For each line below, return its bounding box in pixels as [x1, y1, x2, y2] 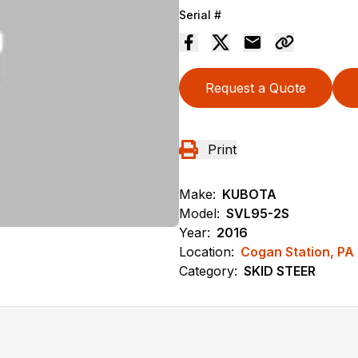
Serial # [179, 7, 221, 22]
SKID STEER [244, 262, 316, 279]
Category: [179, 262, 237, 279]
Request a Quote [205, 79, 306, 96]
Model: [179, 205, 220, 221]
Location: [179, 243, 234, 260]
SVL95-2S [226, 205, 289, 221]
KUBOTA [222, 185, 276, 202]
